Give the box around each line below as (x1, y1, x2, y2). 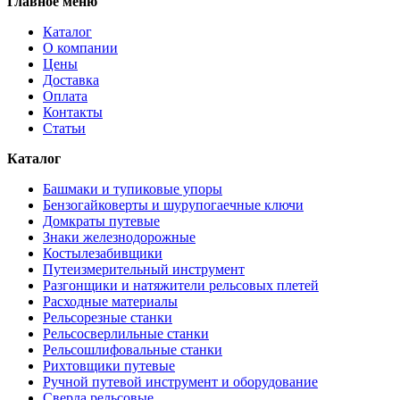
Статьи (43, 120, 86, 136)
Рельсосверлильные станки (43, 325, 209, 341)
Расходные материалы (43, 293, 178, 309)
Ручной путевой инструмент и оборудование (43, 373, 318, 389)
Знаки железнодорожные (43, 229, 196, 245)
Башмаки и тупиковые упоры (43, 180, 222, 196)
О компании (43, 39, 118, 55)
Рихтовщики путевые (43, 357, 175, 373)
